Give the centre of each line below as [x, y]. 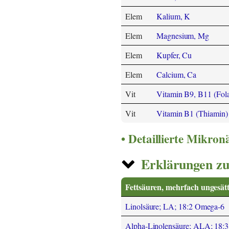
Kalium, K [174, 16]
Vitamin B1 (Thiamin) [192, 113]
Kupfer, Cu [174, 55]
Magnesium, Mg [183, 36]
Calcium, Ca [177, 75]
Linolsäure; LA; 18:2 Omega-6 [175, 207]
